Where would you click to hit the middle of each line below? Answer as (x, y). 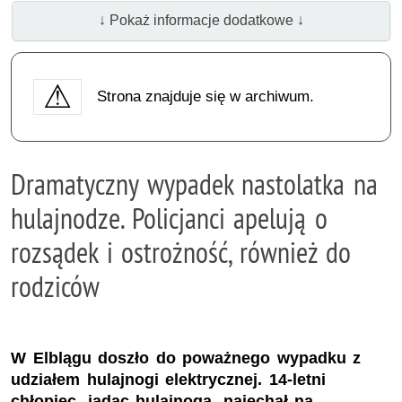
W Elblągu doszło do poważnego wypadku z (186, 358)
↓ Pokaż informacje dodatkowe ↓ (201, 21)
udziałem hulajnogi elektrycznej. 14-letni (168, 380)
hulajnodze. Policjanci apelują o (169, 218)
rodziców (55, 286)
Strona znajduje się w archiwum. (205, 96)
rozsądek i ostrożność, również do (181, 252)
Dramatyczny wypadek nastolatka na (194, 184)
